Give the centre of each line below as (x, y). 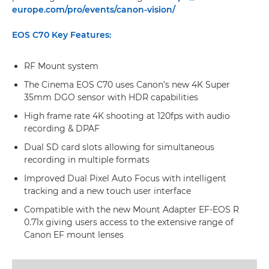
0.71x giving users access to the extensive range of (129, 222)
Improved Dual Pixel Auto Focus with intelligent (125, 178)
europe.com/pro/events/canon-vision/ (94, 10)
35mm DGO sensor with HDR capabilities (111, 97)
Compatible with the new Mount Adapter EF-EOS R (131, 210)
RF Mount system (61, 66)
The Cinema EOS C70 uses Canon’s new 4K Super (127, 85)
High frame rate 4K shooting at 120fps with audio (127, 116)
